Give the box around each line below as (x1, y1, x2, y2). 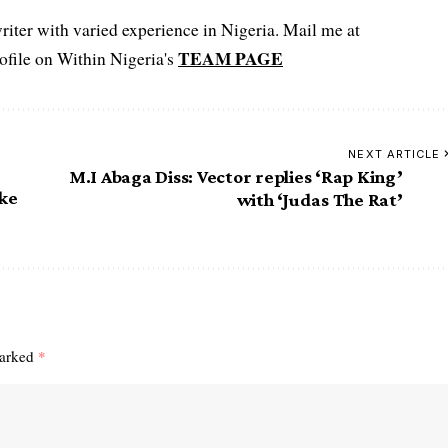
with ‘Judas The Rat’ (236, 188, 403, 210)
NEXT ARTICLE (348, 146, 441, 161)
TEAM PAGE (178, 44, 283, 71)
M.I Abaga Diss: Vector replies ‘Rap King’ (68, 165, 403, 187)
